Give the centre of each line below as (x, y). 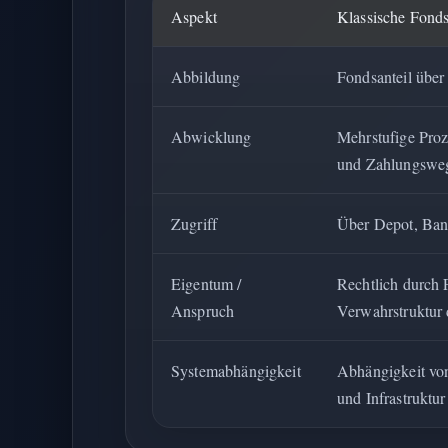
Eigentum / (206, 283)
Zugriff (194, 223)
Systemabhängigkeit (236, 370)
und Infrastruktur (391, 397)
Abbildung (206, 76)
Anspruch (203, 310)
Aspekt (194, 16)
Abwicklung (211, 136)
